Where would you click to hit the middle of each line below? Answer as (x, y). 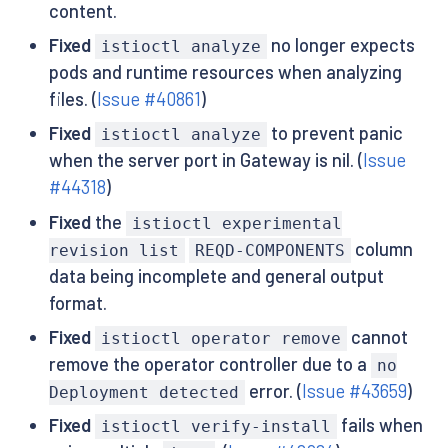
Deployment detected (143, 392)
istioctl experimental (236, 223)
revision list (113, 250)
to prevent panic (335, 133)
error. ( (273, 390)
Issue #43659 (354, 390)
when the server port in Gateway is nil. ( (205, 160)
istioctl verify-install (215, 427)
